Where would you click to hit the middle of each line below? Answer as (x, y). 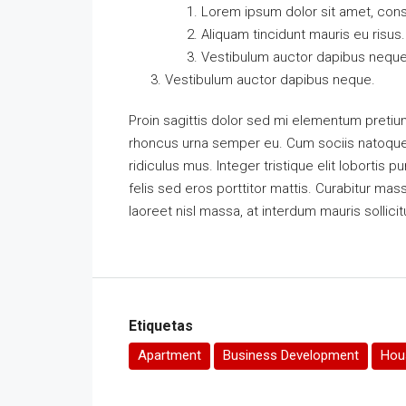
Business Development (291, 355)
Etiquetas (161, 325)
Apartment (169, 355)
